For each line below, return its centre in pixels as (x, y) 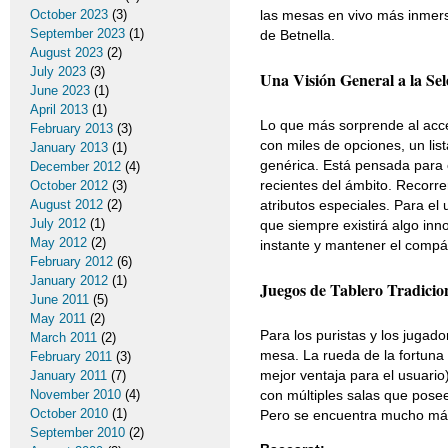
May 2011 (58, 318)
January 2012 (69, 280)
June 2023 (60, 90)
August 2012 (66, 204)
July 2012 (58, 223)
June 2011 (59, 299)
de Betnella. (297, 35)
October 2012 (69, 185)
